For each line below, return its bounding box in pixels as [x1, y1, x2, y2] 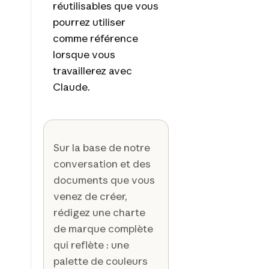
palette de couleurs [53, 254, 148, 267]
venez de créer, [53, 189, 127, 202]
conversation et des [53, 157, 151, 170]
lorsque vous [52, 47, 115, 61]
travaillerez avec [52, 64, 132, 77]
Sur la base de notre [53, 141, 150, 154]
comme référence [52, 31, 138, 44]
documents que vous [53, 173, 155, 186]
